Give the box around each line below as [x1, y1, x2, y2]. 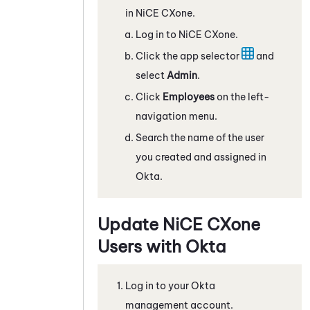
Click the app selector [136, 49, 241, 62]
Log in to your [125, 279, 191, 292]
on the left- [215, 90, 270, 103]
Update [98, 213, 163, 235]
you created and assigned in [136, 150, 266, 163]
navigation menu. [136, 109, 217, 122]
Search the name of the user [136, 131, 264, 144]
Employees [163, 90, 215, 103]
